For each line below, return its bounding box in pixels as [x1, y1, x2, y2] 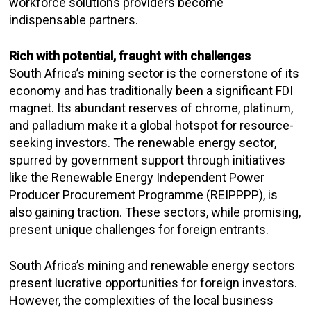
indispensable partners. [9, 12, 139, 27]
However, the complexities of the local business [9, 293, 274, 308]
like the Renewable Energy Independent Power [9, 170, 265, 185]
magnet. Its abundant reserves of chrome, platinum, [9, 101, 294, 115]
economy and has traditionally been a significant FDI [9, 83, 294, 98]
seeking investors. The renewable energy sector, [9, 135, 277, 150]
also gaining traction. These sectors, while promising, [9, 205, 301, 219]
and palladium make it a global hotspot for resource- [9, 118, 294, 133]
